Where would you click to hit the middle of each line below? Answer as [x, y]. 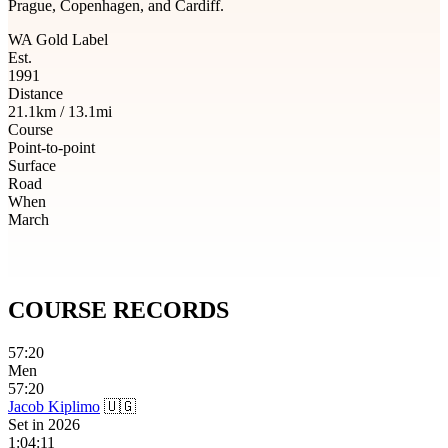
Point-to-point [51, 147]
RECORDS [171, 309]
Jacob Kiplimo [54, 406]
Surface [32, 165]
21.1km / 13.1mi [60, 111]
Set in [28, 424]
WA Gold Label [58, 39]
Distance [35, 93]
